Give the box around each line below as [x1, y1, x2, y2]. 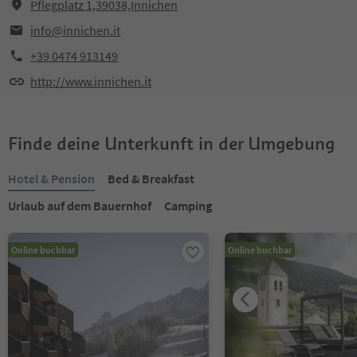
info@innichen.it [30, 22, 120, 38]
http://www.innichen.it [30, 73, 151, 89]
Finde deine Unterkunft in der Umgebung [8, 132, 335, 155]
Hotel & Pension [8, 171, 95, 186]
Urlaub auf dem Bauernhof [8, 198, 151, 214]
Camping [164, 198, 212, 214]
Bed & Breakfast [108, 171, 194, 186]
